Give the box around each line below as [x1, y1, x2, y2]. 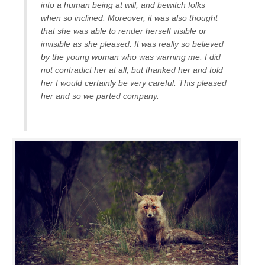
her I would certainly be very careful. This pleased [41, 77, 227, 88]
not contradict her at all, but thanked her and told [41, 64, 223, 75]
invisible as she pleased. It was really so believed [41, 38, 224, 49]
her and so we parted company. [41, 91, 159, 101]
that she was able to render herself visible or [41, 25, 206, 35]
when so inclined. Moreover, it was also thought [41, 12, 218, 22]
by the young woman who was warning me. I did [41, 51, 221, 62]
